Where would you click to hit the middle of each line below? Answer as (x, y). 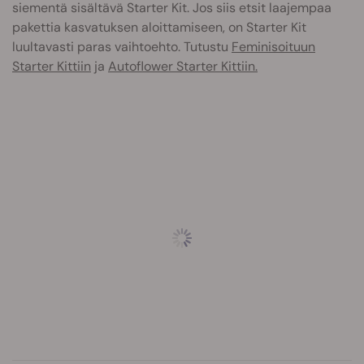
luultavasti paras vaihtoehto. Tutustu (122, 47)
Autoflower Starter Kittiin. (183, 67)
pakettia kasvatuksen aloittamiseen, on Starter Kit (159, 28)
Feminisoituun (273, 47)
